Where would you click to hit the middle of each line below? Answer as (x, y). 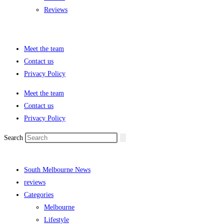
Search (13, 138)
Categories (39, 195)
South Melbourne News (57, 170)
